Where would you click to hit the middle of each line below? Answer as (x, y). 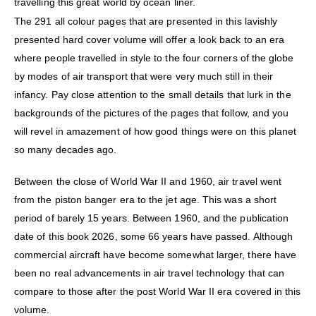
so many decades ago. (66, 150)
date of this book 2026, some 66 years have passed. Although (154, 237)
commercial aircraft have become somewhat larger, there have (156, 255)
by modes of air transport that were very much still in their (144, 77)
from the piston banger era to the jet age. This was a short (146, 200)
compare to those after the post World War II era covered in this (158, 292)
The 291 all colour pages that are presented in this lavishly (146, 22)
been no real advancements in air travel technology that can (150, 273)
